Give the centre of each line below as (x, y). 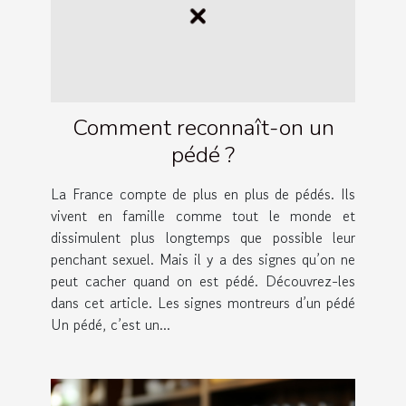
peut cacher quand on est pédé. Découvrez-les (203, 280)
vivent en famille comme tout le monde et (203, 215)
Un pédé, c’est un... (111, 324)
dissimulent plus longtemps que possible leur (203, 237)
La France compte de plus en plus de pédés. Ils (203, 193)
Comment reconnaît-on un (203, 127)
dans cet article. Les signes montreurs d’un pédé (203, 302)
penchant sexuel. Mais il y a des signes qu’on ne (203, 259)
